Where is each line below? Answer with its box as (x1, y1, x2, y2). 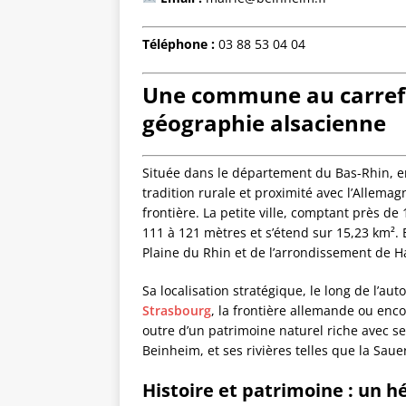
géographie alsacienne (142, 108, 386, 139)
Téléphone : (142, 35, 215, 53)
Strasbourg (142, 302, 211, 320)
